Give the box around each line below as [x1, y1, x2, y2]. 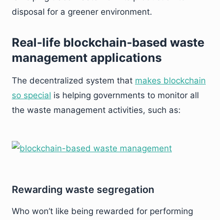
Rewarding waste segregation [12, 184, 154, 195]
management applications [12, 51, 162, 65]
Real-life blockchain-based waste [12, 35, 204, 50]
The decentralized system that [12, 76, 135, 85]
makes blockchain [135, 76, 206, 85]
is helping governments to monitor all [51, 90, 199, 100]
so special [12, 90, 51, 100]
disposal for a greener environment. [12, 7, 152, 17]
